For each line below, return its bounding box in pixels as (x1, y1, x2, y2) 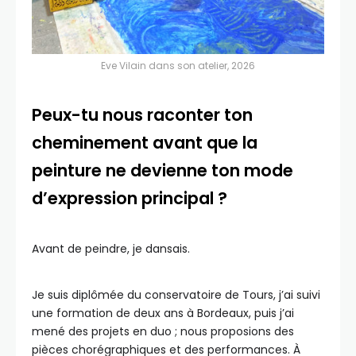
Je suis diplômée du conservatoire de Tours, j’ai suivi (32, 287, 320, 303)
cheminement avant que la (32, 131, 257, 154)
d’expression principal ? (32, 187, 227, 210)
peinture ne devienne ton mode (32, 159, 293, 182)
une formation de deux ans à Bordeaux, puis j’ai (32, 305, 294, 321)
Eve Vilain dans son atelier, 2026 (101, 59, 255, 72)
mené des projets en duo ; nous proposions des (32, 323, 294, 339)
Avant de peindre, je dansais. (32, 241, 190, 257)
